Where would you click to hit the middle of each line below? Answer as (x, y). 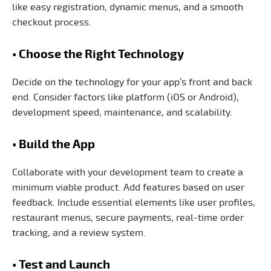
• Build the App (54, 145)
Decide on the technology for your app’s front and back (132, 83)
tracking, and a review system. (79, 233)
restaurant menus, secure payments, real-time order (128, 218)
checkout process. (52, 23)
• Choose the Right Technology (98, 55)
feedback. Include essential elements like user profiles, (134, 203)
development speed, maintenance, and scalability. (122, 113)
